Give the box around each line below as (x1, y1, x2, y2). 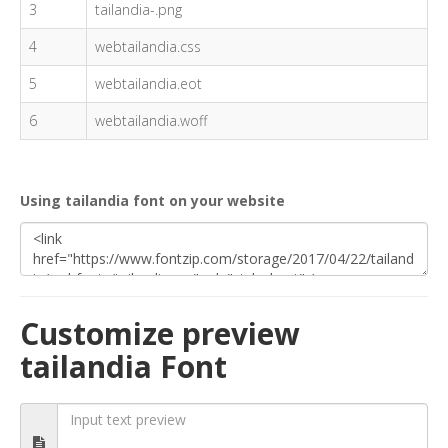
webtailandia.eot (95, 74, 202, 93)
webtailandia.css (95, 37, 201, 56)
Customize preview (20, 313, 300, 354)
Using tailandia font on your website (20, 191, 285, 210)
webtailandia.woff (95, 111, 207, 130)
